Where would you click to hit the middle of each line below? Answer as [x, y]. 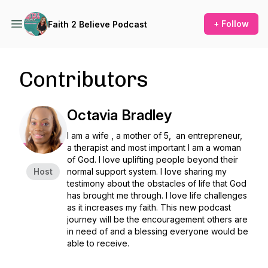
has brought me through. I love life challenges [157, 195]
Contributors [84, 79]
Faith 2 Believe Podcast [98, 24]
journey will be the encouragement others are [157, 219]
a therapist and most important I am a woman [154, 147]
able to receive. [99, 243]
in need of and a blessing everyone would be [158, 231]
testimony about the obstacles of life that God [157, 183]
